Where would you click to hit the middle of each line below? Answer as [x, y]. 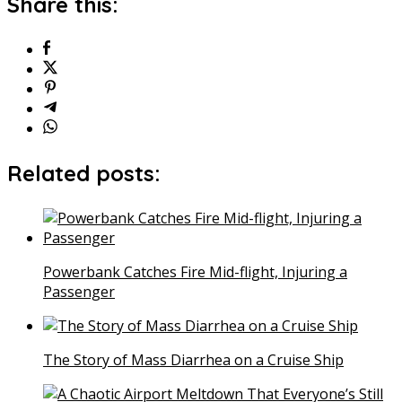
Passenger [79, 291]
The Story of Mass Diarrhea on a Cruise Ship [193, 359]
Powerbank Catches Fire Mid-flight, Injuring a [195, 271]
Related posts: [84, 173]
